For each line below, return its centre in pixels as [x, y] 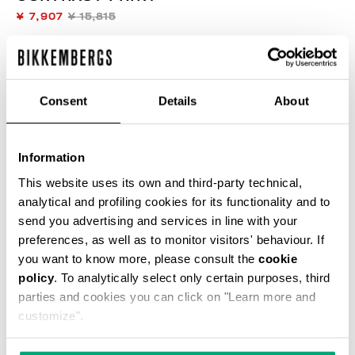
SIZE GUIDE [308, 147]
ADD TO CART [177, 268]
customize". [51, 315]
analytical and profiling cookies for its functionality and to [174, 201]
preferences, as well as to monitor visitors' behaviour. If [171, 239]
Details [177, 101]
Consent [63, 101]
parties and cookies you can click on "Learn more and [167, 296]
